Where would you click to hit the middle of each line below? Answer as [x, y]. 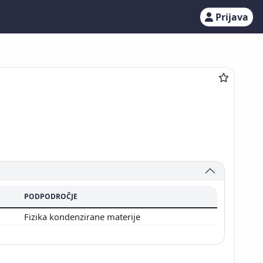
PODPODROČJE [51, 196]
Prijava [232, 17]
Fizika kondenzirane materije [83, 216]
